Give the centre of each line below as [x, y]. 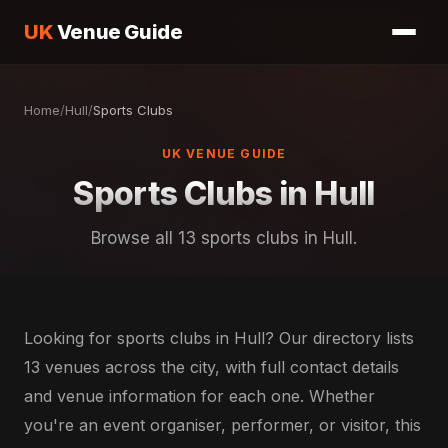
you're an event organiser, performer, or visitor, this [222, 425]
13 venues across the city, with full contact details [211, 367]
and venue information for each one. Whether [199, 396]
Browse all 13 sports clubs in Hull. [224, 238]
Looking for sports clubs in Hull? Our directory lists [219, 338]
